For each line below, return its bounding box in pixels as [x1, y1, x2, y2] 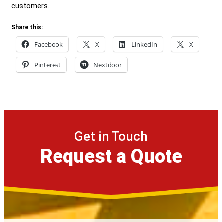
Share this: [11, 23, 43, 31]
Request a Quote [40, 145, 182, 167]
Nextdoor [93, 60, 122, 69]
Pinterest [34, 60, 61, 69]
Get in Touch [74, 128, 148, 144]
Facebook [34, 39, 63, 49]
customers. [11, 1, 49, 10]
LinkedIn [131, 39, 157, 49]
